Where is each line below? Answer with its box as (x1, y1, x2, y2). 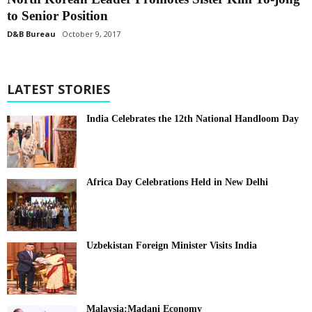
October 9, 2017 (62, 28, 120, 39)
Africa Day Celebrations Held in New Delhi (86, 176, 268, 187)
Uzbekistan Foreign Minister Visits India (86, 240, 257, 251)
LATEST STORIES (7, 80, 110, 97)
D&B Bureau (7, 28, 56, 39)
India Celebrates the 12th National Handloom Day (86, 113, 299, 124)
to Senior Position (7, 8, 108, 23)
